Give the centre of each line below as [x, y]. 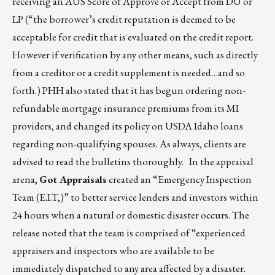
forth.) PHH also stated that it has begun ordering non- [129, 91]
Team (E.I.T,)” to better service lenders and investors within [135, 197]
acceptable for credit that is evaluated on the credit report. [133, 37]
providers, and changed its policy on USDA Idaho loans [128, 126]
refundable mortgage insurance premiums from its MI [126, 108]
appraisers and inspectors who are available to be [113, 251]
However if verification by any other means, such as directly [135, 55]
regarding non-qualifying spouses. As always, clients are [129, 144]
